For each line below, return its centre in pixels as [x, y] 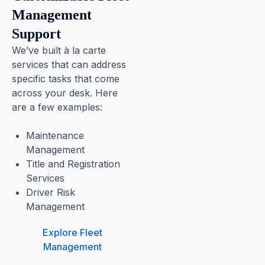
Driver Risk [51, 192]
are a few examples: [57, 107]
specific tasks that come [66, 79]
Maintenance [55, 135]
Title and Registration [73, 164]
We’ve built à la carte [59, 50]
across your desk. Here [65, 93]
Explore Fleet [72, 232]
